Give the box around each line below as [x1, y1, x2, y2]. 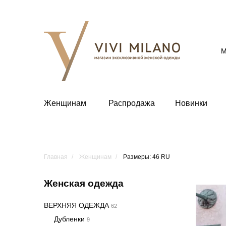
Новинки [175, 99, 207, 107]
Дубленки [54, 215, 87, 223]
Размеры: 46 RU [123, 153, 170, 160]
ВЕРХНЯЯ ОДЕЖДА [44, 201, 111, 209]
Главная [44, 153, 68, 160]
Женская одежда [44, 178, 124, 189]
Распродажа [108, 99, 155, 107]
